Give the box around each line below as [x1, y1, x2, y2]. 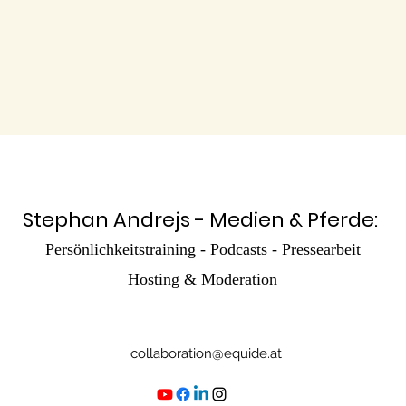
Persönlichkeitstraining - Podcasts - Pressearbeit [44, 240, 361, 258]
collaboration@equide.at [130, 345, 282, 362]
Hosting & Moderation [128, 270, 277, 288]
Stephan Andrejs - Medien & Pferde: [23, 206, 382, 234]
